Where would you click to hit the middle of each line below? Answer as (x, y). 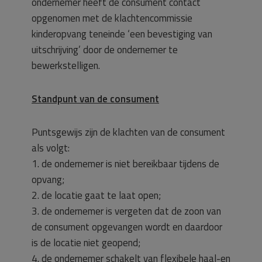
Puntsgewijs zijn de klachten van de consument (128, 132)
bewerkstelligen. (66, 65)
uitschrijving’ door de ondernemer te (105, 50)
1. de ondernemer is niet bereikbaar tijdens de (125, 164)
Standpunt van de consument (95, 99)
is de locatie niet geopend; (86, 243)
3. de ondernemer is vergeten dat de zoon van (126, 211)
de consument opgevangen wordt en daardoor (127, 227)
